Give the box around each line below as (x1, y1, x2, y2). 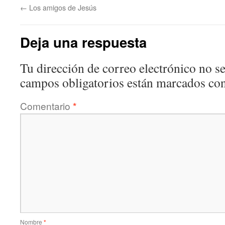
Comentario (20, 99, 73, 113)
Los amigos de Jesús (27, 2, 96, 13)
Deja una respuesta (20, 32, 147, 52)
